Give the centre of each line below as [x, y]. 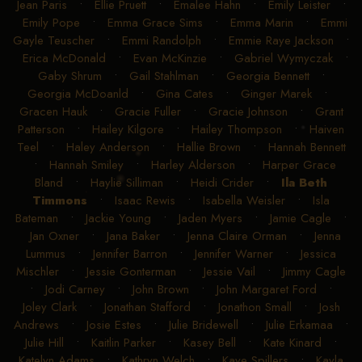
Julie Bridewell [204, 325]
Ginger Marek [276, 94]
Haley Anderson [107, 147]
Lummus [46, 254]
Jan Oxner [54, 236]
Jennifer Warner [234, 254]
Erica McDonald [64, 59]
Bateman [37, 219]
